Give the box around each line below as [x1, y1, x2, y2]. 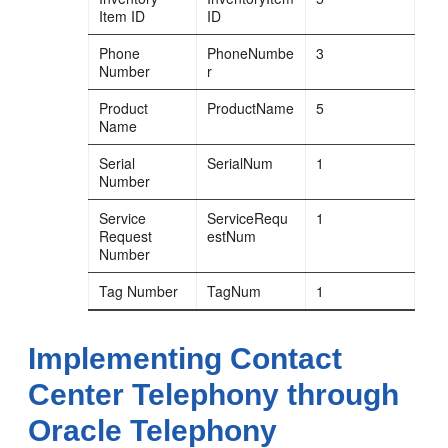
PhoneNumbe [207, 42, 295, 63]
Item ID [99, 5, 146, 26]
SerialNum [207, 152, 274, 173]
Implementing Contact [28, 341, 343, 375]
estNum [207, 225, 257, 246]
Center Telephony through [28, 377, 400, 411]
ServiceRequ [207, 207, 289, 228]
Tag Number [99, 280, 179, 301]
